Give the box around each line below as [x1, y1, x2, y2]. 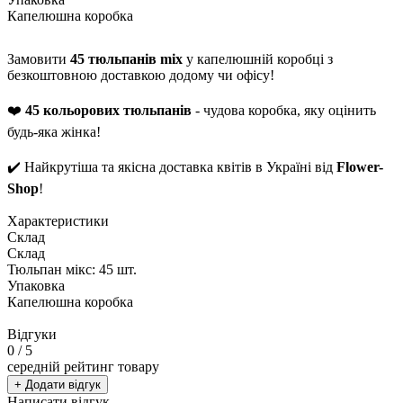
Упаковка [7, 277, 65, 293]
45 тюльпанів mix [70, 50, 183, 67]
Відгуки [7, 326, 57, 342]
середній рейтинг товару [7, 358, 159, 374]
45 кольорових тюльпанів [25, 102, 192, 118]
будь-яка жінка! [7, 123, 101, 139]
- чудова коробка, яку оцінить [192, 102, 376, 118]
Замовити [7, 50, 70, 67]
